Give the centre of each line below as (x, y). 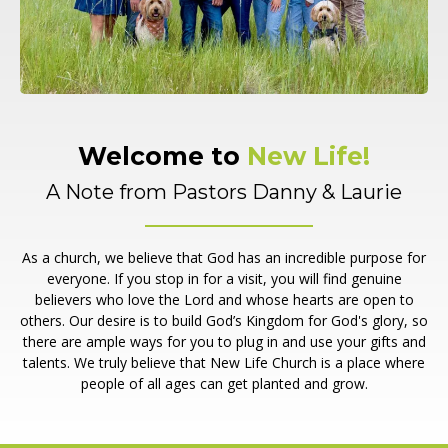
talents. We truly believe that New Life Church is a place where (224, 362)
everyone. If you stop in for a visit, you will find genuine (224, 278)
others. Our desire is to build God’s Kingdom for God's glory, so (224, 320)
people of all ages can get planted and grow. (224, 383)
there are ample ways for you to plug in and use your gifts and (224, 341)
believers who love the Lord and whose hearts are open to (224, 299)
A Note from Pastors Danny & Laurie (224, 191)
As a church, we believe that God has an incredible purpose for (224, 257)
